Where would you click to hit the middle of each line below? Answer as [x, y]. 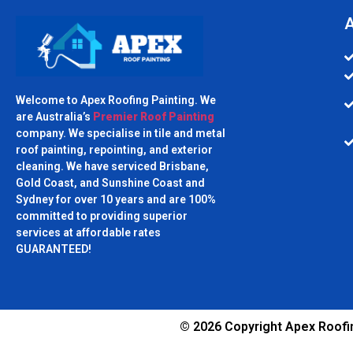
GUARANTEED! [54, 249]
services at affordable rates [88, 233]
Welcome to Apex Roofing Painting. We [116, 100]
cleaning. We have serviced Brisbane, [112, 167]
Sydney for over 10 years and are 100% [116, 200]
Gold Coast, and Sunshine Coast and [110, 183]
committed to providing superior [102, 216]
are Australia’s [54, 117]
